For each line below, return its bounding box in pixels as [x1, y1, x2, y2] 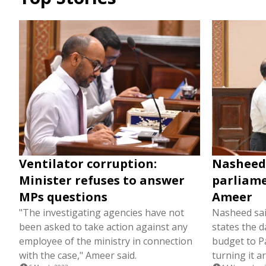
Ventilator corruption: [19, 156, 157, 172]
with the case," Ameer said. [19, 249, 137, 262]
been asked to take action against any [19, 220, 188, 234]
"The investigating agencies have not [19, 206, 184, 220]
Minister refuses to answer [19, 172, 185, 189]
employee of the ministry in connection [19, 235, 192, 248]
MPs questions [19, 189, 107, 205]
